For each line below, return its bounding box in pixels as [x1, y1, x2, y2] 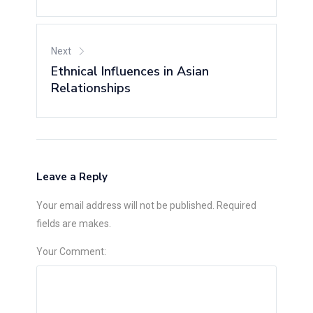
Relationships [51, 79, 131, 96]
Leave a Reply [36, 169, 108, 184]
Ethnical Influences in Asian [51, 62, 210, 80]
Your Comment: [36, 245, 107, 257]
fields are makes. [36, 217, 112, 229]
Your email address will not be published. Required [36, 199, 257, 211]
